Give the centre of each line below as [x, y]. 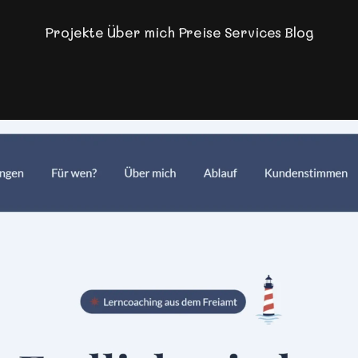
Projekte [75, 32]
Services [253, 32]
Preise [199, 32]
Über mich [141, 32]
